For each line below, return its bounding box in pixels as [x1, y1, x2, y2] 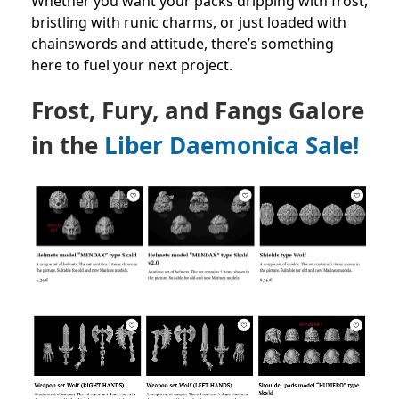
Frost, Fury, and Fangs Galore [31, 94, 364, 127]
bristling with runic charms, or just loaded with [31, 12, 346, 33]
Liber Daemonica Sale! [104, 129, 359, 162]
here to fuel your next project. [31, 55, 232, 76]
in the [31, 129, 104, 162]
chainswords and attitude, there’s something [31, 34, 334, 54]
